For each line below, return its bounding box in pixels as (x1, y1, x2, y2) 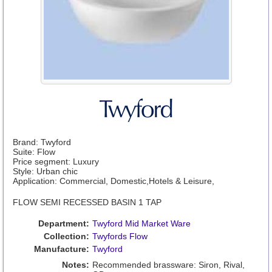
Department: (38, 219, 89, 228)
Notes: (61, 260, 89, 270)
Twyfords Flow (92, 231, 148, 241)
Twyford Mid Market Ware (92, 219, 191, 228)
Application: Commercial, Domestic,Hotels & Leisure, (12, 176, 214, 186)
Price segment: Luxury (12, 157, 99, 166)
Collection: (43, 231, 89, 241)
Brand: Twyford (12, 137, 71, 147)
